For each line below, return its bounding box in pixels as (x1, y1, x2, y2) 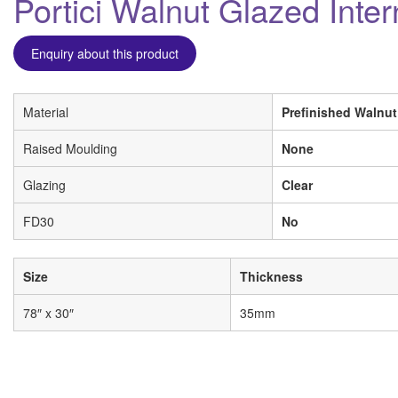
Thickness (240, 267, 303, 285)
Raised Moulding (23, 139, 117, 157)
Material (23, 103, 68, 121)
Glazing (23, 176, 66, 194)
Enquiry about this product (31, 44, 179, 62)
